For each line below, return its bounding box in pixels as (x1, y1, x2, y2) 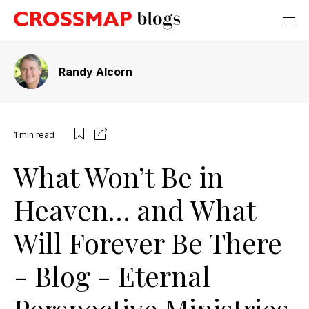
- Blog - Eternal (14, 257, 210, 294)
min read (19, 129, 54, 140)
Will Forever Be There (14, 224, 282, 261)
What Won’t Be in (14, 158, 223, 195)
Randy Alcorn (59, 65, 132, 79)
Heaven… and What (14, 191, 255, 228)
